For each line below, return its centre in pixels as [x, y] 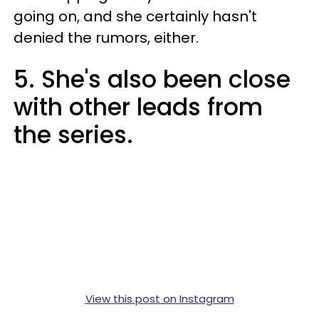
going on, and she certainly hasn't [135, 17]
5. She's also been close [152, 80]
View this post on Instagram [159, 299]
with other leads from [138, 108]
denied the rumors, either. [108, 38]
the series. [73, 135]
